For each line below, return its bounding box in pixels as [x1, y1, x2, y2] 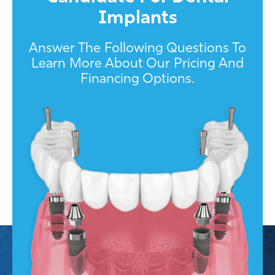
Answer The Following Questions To [29, 39, 246, 56]
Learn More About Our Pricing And [31, 55, 244, 72]
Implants [98, 6, 177, 29]
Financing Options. [80, 70, 195, 87]
